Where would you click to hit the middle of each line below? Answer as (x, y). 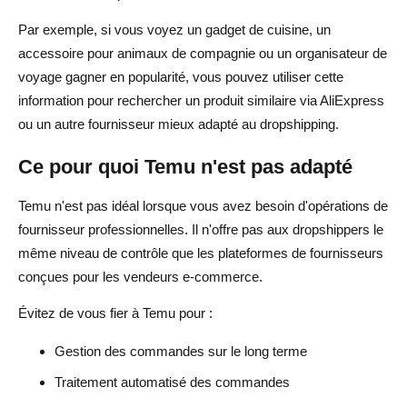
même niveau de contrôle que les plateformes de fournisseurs (201, 253)
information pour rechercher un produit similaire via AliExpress (201, 100)
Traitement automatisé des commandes (172, 382)
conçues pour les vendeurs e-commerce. (140, 276)
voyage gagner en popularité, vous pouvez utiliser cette (181, 76)
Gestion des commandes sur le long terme (181, 351)
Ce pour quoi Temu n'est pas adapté (185, 166)
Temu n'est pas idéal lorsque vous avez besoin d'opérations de (203, 205)
